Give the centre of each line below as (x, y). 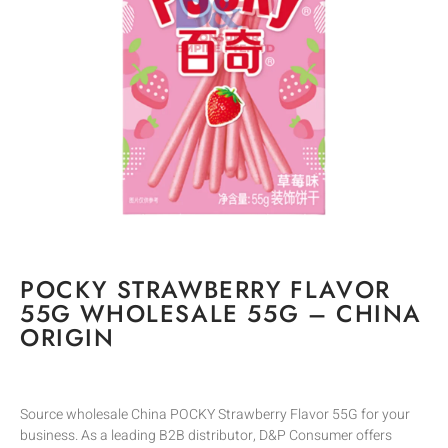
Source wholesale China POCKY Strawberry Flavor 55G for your (215, 415)
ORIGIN (67, 337)
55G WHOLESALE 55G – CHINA (221, 313)
